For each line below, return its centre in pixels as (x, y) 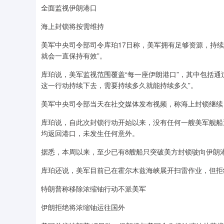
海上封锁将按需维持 (72, 26)
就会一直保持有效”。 (74, 56)
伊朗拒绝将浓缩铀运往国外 (83, 207)
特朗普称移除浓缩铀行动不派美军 (93, 189)
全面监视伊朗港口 (69, 8)
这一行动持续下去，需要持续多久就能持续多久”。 (119, 85)
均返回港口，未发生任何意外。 (90, 133)
